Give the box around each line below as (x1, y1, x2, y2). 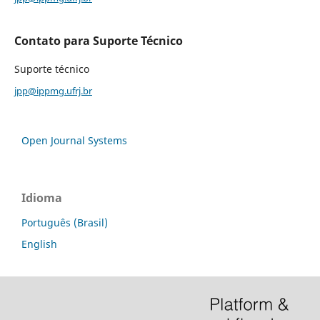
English (21, 236, 57, 251)
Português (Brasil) (21, 215, 108, 229)
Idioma (21, 189, 62, 206)
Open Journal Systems (21, 133, 127, 147)
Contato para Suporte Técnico (14, 32, 183, 49)
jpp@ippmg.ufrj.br (14, 84, 92, 97)
